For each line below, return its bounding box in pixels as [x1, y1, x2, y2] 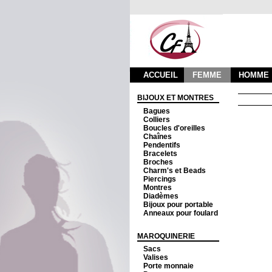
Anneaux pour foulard [143, 208, 218, 217]
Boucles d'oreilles [143, 123, 205, 132]
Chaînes [143, 132, 172, 141]
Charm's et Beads [143, 166, 206, 175]
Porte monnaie [143, 262, 194, 270]
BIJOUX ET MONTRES [142, 93, 214, 102]
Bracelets [143, 149, 177, 158]
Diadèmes [143, 191, 178, 200]
